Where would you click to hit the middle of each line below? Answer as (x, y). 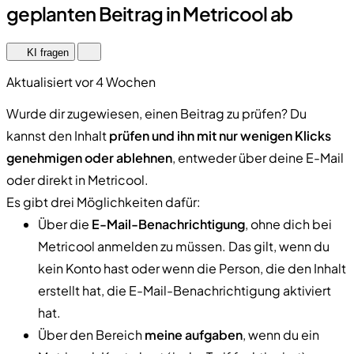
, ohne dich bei (288, 224)
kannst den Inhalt (58, 135)
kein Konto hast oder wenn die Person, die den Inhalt (192, 268)
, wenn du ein (281, 334)
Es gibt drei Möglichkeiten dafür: (104, 201)
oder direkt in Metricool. (77, 179)
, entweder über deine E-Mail (258, 157)
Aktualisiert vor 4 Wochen (81, 81)
